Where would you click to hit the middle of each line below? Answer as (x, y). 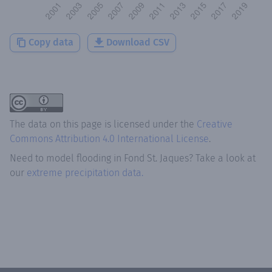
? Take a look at (222, 158)
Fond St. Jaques (156, 158)
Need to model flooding (60, 158)
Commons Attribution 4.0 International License (109, 138)
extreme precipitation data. (85, 172)
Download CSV (138, 42)
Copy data (51, 42)
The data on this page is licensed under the (103, 124)
